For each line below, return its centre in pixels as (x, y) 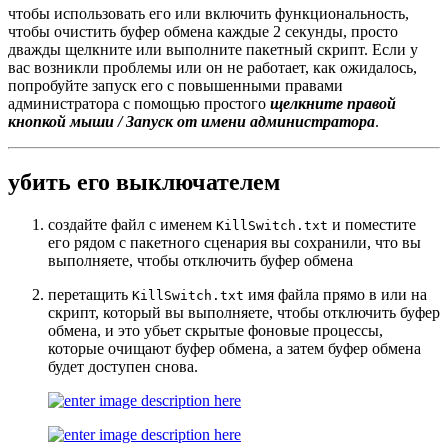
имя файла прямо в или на (335, 295)
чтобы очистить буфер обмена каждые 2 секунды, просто (203, 32)
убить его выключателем (144, 182)
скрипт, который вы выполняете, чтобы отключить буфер (244, 313)
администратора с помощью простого (139, 104)
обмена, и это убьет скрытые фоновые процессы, (215, 331)
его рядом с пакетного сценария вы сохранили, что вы (234, 243)
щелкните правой (333, 104)
